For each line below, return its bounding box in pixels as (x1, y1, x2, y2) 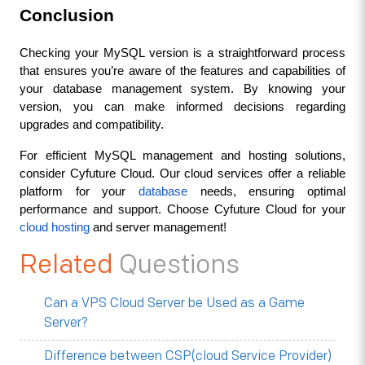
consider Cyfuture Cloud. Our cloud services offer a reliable (19, 166, 346, 180)
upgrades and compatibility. (19, 117, 164, 131)
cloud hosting (19, 220, 90, 234)
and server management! (89, 220, 226, 234)
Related (19, 248, 119, 281)
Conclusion (19, 5, 114, 25)
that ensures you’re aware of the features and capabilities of (19, 64, 346, 77)
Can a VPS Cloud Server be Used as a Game (43, 295, 305, 311)
